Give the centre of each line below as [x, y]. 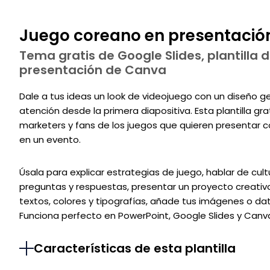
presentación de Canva [93, 70]
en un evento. [50, 140]
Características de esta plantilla [135, 249]
